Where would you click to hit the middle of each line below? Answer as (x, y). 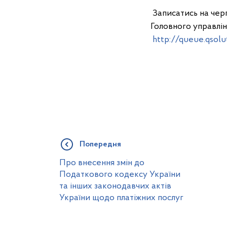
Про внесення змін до (102, 163)
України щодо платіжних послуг (121, 198)
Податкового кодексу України (120, 175)
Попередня (100, 144)
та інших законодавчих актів (115, 186)
